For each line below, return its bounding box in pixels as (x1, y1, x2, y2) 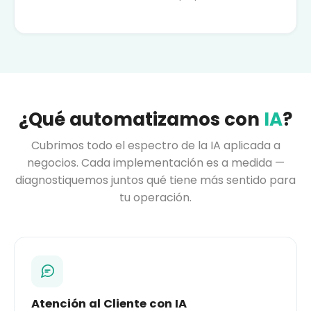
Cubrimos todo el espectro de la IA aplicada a (31, 137, 280, 153)
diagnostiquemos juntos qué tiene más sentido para (15, 171, 296, 188)
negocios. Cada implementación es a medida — (26, 154, 285, 171)
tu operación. (119, 189, 192, 205)
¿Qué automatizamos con (19, 106, 264, 132)
